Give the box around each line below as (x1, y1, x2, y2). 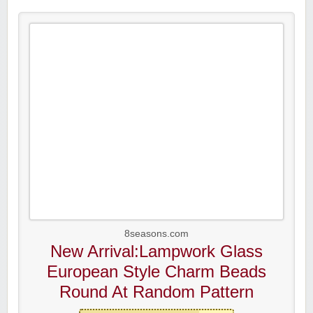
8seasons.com (124, 228, 189, 239)
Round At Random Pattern (59, 282, 254, 301)
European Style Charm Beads (47, 262, 266, 281)
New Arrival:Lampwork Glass (50, 242, 263, 261)
